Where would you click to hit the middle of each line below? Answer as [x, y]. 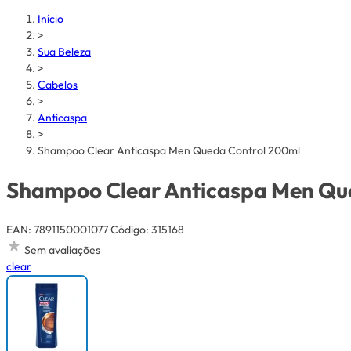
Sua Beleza [64, 52]
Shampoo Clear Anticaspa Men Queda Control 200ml [169, 150]
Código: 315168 [147, 229]
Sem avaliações [62, 250]
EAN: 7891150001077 [57, 229]
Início [51, 19]
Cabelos [58, 85]
